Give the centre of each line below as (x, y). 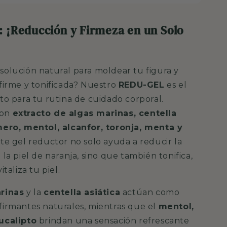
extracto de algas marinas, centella (94, 113)
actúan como (151, 192)
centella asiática (82, 192)
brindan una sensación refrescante (114, 220)
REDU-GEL (141, 85)
